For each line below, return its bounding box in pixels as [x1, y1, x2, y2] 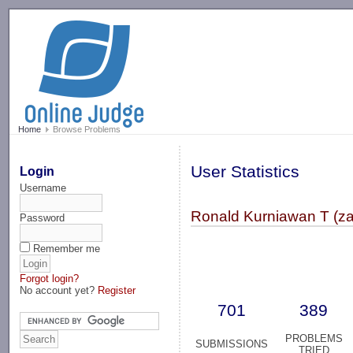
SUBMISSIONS [195, 338, 269, 351]
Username [20, 181, 67, 194]
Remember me [33, 242, 101, 255]
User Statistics [191, 162, 300, 182]
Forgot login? [20, 272, 80, 284]
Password [20, 211, 65, 224]
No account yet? [20, 284, 98, 296]
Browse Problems [50, 124, 121, 135]
